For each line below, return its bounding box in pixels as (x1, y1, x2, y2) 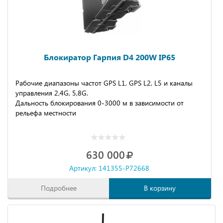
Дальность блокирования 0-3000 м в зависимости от (15, 98, 184, 108)
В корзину (144, 183, 176, 193)
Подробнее (40, 183, 77, 193)
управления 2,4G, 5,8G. (15, 88, 88, 98)
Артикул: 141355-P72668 (69, 163, 150, 173)
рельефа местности (15, 108, 76, 117)
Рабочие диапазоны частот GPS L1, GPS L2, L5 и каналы (15, 78, 193, 88)
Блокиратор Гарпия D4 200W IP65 (43, 52, 175, 62)
